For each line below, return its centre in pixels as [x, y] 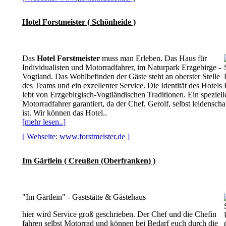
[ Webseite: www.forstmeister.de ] [76, 136]
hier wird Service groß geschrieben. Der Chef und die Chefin [119, 214]
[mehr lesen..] [44, 122]
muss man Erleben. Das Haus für [153, 58]
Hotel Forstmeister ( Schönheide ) [79, 22]
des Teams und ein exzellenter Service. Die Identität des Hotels [122, 86]
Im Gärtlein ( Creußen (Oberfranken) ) [89, 161]
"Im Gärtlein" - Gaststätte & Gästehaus [84, 197]
